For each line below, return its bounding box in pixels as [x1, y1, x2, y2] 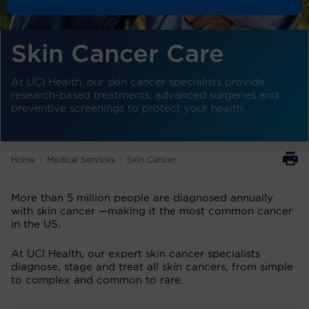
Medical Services [47, 155, 115, 164]
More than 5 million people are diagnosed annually [11, 192, 273, 203]
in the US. [11, 219, 61, 230]
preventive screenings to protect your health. [11, 103, 245, 114]
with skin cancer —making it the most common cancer [11, 206, 292, 217]
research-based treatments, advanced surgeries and [11, 90, 279, 101]
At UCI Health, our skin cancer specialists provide [11, 77, 265, 88]
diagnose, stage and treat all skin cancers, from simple [11, 261, 293, 272]
